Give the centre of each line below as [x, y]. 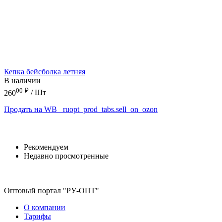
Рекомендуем [46, 147]
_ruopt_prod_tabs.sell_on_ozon [108, 109]
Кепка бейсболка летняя [45, 72]
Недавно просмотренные [66, 156]
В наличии [22, 81]
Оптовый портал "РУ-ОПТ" [52, 191]
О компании [45, 208]
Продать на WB [30, 109]
